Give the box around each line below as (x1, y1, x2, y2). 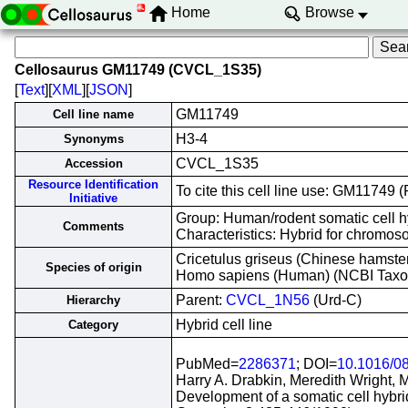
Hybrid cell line (176, 317, 272, 332)
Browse (304, 5, 354, 21)
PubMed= (176, 356, 239, 372)
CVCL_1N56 (226, 292, 310, 308)
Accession (64, 157, 123, 170)
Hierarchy (66, 293, 120, 307)
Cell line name (53, 107, 134, 121)
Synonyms (63, 132, 124, 146)
